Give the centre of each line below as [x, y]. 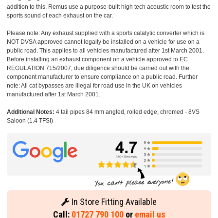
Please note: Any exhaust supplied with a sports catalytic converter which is [106, 33]
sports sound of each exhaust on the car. [60, 16]
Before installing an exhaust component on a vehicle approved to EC [97, 60]
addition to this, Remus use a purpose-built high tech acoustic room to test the [109, 7]
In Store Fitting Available [113, 202]
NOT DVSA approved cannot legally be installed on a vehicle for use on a [103, 42]
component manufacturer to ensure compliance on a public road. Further [102, 77]
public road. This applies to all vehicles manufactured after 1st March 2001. [105, 51]
